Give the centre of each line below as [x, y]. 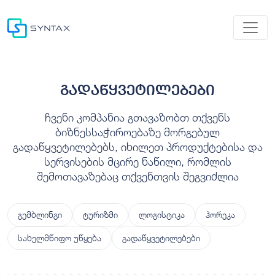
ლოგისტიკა [162, 214]
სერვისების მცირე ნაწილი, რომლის [137, 161]
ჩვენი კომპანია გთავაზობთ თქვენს [137, 117]
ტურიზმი [100, 214]
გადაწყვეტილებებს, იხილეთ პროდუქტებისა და [137, 146]
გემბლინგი [40, 214]
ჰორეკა [220, 214]
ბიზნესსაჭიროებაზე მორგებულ [137, 132]
